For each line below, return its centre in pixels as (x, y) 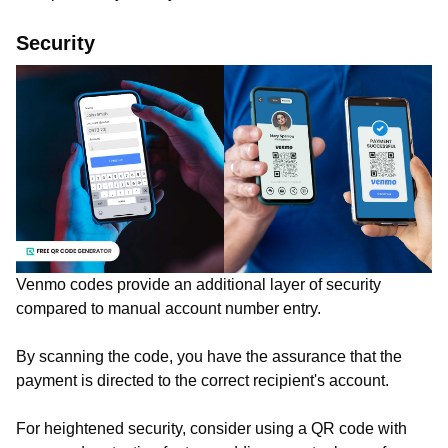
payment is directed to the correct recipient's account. (206, 380)
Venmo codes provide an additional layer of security (198, 284)
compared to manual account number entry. (170, 308)
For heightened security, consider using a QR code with (211, 428)
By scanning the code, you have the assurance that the (209, 356)
